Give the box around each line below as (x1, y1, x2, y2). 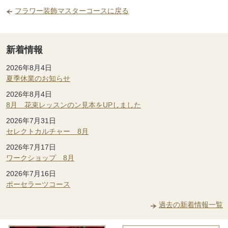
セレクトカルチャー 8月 (6, 127, 89, 135)
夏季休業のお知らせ (6, 74, 70, 82)
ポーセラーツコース (6, 180, 70, 188)
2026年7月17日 (6, 143, 56, 151)
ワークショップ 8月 (6, 154, 74, 162)
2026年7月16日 (6, 169, 56, 178)
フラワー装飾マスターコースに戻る (15, 7, 129, 15)
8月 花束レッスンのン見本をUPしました (6, 101, 141, 109)
